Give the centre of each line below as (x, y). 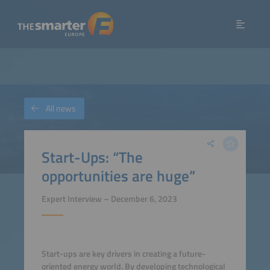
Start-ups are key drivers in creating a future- (123, 254)
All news (61, 108)
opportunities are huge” (118, 175)
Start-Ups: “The (92, 157)
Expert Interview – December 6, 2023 (109, 199)
